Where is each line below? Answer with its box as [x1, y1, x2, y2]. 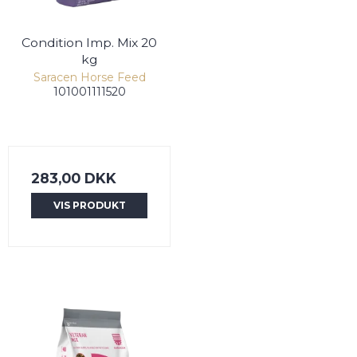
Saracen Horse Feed [33, 69, 146, 84]
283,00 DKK [31, 169, 116, 186]
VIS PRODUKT [53, 198, 126, 211]
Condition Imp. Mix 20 [22, 34, 157, 50]
